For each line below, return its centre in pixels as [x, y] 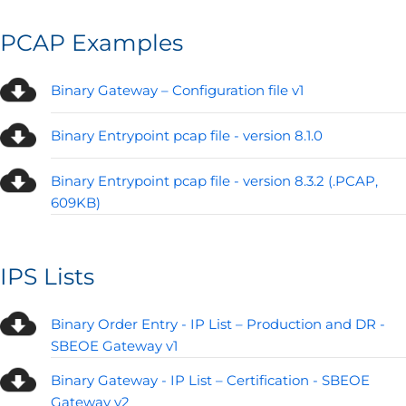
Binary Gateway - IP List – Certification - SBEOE [210, 381]
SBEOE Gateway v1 [114, 346]
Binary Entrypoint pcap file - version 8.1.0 [187, 136]
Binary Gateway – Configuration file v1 [177, 91]
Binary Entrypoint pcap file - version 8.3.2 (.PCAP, [214, 181]
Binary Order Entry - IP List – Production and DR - [218, 324]
